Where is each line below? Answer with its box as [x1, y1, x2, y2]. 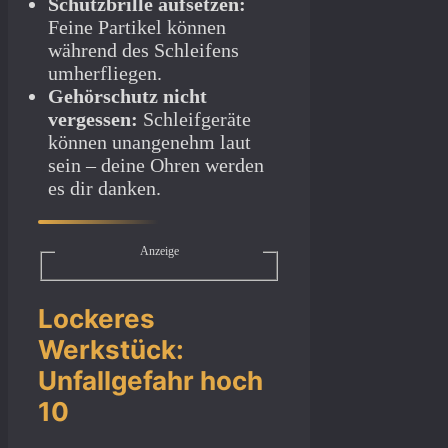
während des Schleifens [48, 39, 239, 62]
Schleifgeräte [138, 108, 251, 131]
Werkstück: [38, 333, 184, 365]
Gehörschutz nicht [48, 85, 207, 108]
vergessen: [48, 108, 138, 131]
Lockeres [38, 302, 155, 334]
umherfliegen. [48, 62, 162, 85]
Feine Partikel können [48, 16, 226, 39]
